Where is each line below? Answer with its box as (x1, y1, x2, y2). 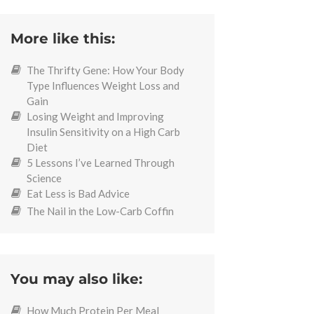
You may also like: (11, 270, 143, 287)
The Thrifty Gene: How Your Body (26, 63, 184, 76)
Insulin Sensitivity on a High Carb (26, 125, 180, 138)
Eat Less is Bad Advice (26, 186, 130, 200)
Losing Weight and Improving (26, 109, 164, 123)
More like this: (11, 30, 116, 48)
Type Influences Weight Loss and (26, 78, 179, 92)
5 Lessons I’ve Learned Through (26, 156, 175, 169)
